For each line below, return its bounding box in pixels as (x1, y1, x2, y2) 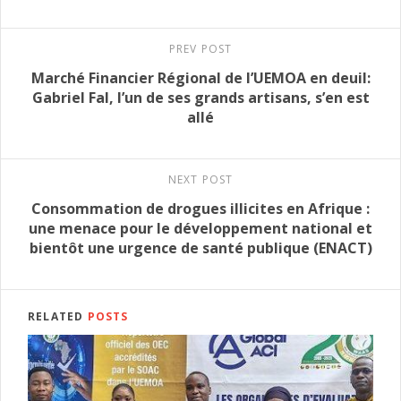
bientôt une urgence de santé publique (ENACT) (29, 238, 372, 259)
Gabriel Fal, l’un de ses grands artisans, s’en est (31, 88, 370, 108)
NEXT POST (167, 172, 234, 188)
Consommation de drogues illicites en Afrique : (31, 199, 370, 219)
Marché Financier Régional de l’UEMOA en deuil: (30, 68, 371, 89)
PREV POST (168, 41, 233, 57)
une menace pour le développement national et (29, 218, 372, 239)
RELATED (28, 309, 88, 325)
